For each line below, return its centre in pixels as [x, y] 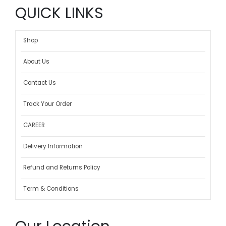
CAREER [34, 125]
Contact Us [40, 83]
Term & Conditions [51, 189]
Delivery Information [53, 147]
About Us [36, 62]
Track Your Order [47, 104]
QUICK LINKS [59, 13]
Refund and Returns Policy [62, 168]
